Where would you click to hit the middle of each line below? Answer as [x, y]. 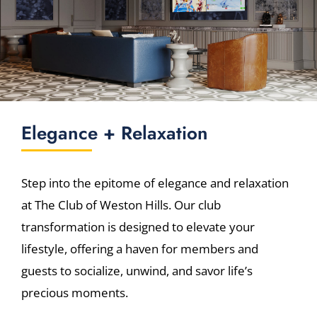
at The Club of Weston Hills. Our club [121, 204]
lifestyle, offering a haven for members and [140, 248]
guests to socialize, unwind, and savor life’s [137, 270]
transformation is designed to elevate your [138, 226]
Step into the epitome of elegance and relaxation [155, 183]
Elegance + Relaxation [115, 133]
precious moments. [75, 292]
